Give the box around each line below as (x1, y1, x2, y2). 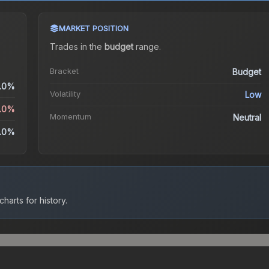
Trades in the (49, 41, 104, 52)
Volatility (49, 89, 80, 99)
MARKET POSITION (58, 23, 128, 34)
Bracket (49, 66, 79, 76)
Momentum (49, 112, 91, 122)
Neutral (233, 112, 262, 123)
